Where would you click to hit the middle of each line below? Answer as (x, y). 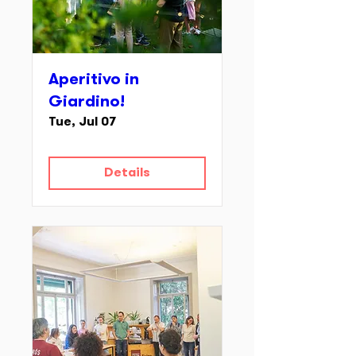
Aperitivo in (94, 80)
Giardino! (87, 103)
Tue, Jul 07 (82, 122)
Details (127, 173)
